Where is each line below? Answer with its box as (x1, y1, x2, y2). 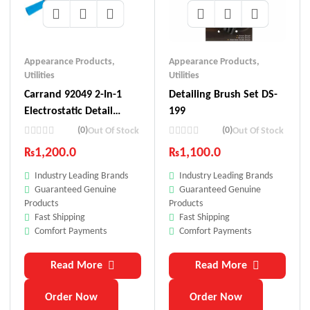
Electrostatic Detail (24, 106, 113, 118)
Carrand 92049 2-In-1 (24, 89, 122, 101)
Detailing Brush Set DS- (169, 89, 277, 101)
